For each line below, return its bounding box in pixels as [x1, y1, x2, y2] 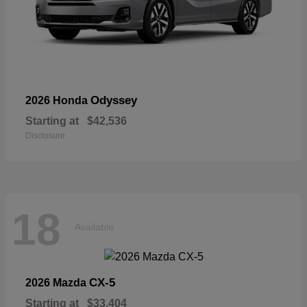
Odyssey [90, 93, 137, 107]
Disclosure [25, 130, 65, 140]
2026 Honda [25, 94, 90, 106]
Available [75, 221, 114, 233]
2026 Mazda [25, 276, 89, 288]
